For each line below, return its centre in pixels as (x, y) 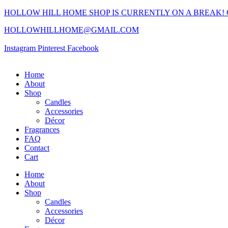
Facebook (83, 48)
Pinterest (51, 48)
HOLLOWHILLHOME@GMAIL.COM (72, 30)
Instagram (20, 48)
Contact (37, 148)
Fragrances (42, 130)
